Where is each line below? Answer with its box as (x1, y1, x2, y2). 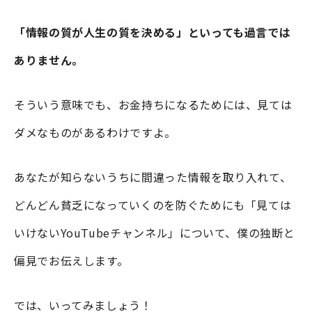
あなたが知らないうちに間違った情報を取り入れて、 (14, 168, 292, 185)
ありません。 (14, 51, 84, 68)
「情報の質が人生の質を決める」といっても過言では (14, 23, 291, 40)
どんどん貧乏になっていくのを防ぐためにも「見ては (14, 196, 292, 213)
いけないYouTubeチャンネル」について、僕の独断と (14, 224, 295, 241)
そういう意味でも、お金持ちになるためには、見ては (14, 95, 292, 113)
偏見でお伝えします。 (14, 251, 129, 269)
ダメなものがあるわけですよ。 (14, 123, 176, 141)
